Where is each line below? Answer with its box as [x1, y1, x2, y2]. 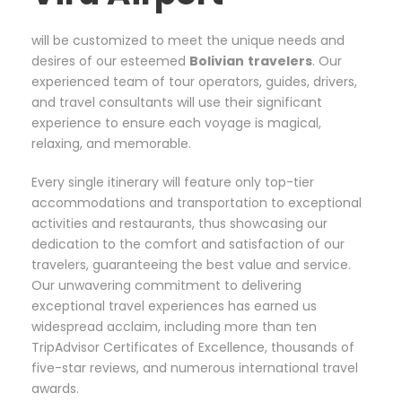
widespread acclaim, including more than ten [31, 318, 317, 336]
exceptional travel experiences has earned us [31, 297, 317, 316]
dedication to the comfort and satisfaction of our [31, 235, 345, 254]
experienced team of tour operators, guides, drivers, [31, 73, 357, 92]
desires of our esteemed [31, 52, 189, 71]
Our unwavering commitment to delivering [31, 276, 301, 295]
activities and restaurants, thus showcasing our [31, 214, 328, 233]
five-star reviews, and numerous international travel [31, 359, 358, 378]
